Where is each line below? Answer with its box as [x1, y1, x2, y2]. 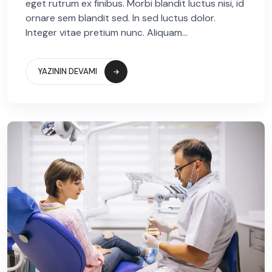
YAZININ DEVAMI [38, 66, 97, 77]
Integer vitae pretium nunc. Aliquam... [25, 26, 188, 39]
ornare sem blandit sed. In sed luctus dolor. [25, 12, 216, 25]
